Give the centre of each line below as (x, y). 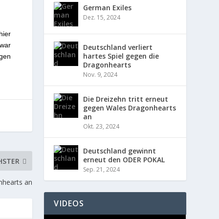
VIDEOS (69, 203)
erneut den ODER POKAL (124, 159)
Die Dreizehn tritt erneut (126, 99)
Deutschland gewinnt (120, 151)
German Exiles (108, 7)
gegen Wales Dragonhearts (130, 108)
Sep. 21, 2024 (102, 169)
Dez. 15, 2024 (102, 17)
